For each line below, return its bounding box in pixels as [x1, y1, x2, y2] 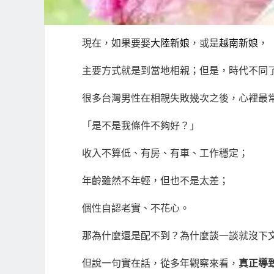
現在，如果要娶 [82, 38, 150, 49]
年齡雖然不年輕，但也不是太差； [82, 176, 229, 187]
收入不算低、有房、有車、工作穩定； [82, 148, 248, 159]
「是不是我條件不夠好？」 [82, 120, 199, 131]
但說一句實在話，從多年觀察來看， [82, 258, 239, 269]
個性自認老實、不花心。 [82, 203, 190, 214]
